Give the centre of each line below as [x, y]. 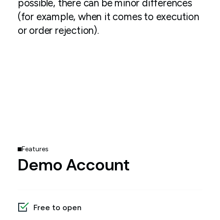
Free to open [57, 207]
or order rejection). [58, 30]
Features [35, 149]
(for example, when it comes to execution [108, 17]
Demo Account [73, 165]
